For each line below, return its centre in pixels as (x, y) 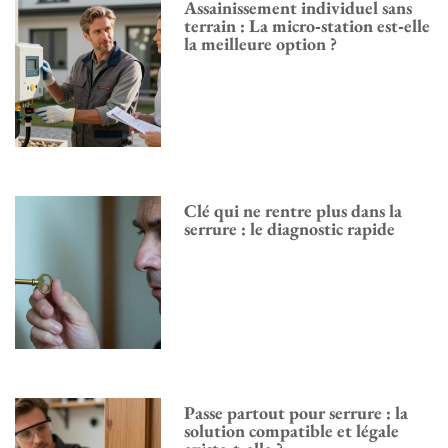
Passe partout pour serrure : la (296, 413)
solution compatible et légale (292, 431)
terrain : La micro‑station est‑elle (307, 26)
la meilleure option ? (261, 44)
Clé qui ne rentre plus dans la (293, 210)
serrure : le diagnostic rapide (290, 228)
